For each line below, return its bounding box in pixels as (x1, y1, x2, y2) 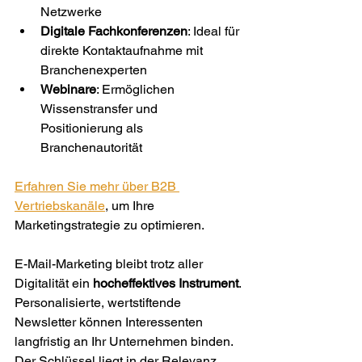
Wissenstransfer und (40, 101, 161, 116)
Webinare (40, 82, 96, 97)
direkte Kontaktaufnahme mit (40, 43, 206, 58)
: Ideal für (187, 23, 242, 39)
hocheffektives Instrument (93, 276, 238, 291)
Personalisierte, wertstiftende (15, 295, 184, 310)
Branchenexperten (40, 62, 147, 78)
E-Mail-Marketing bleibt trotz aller (15, 256, 206, 271)
